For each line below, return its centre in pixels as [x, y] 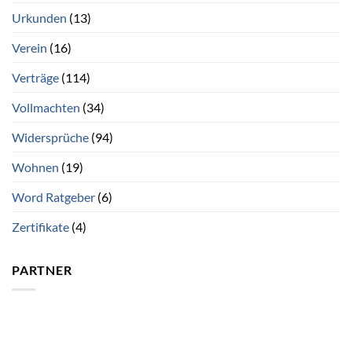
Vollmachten [46, 108]
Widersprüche [50, 137]
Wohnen [35, 167]
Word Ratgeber [53, 197]
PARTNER [42, 270]
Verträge [35, 78]
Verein [29, 48]
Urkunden [39, 18]
